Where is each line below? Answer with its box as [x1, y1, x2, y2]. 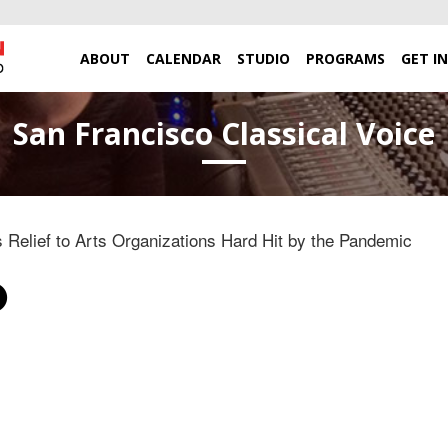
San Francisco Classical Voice [13, 113, 435, 154]
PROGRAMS [306, 49, 385, 68]
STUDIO [237, 49, 290, 68]
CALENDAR [146, 49, 221, 68]
